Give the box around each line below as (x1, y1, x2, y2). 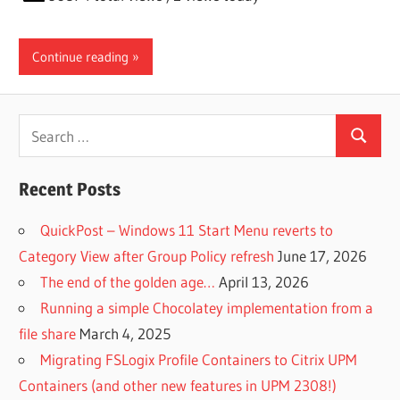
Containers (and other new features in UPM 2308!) (19, 375, 337, 395)
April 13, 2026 (219, 271, 310, 291)
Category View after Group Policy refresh (19, 246, 275, 265)
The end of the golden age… (40, 271, 216, 291)
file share (19, 323, 77, 343)
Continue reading (32, 47, 129, 65)
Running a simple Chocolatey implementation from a (40, 297, 374, 317)
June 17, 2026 (278, 246, 368, 265)
